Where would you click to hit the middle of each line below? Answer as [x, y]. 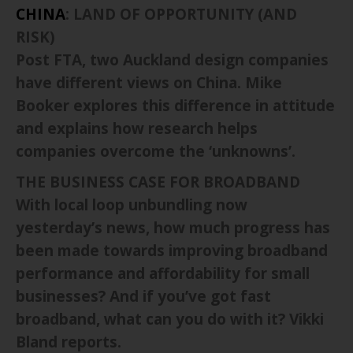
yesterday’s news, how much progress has [173, 227]
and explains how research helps [137, 128]
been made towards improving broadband [172, 250]
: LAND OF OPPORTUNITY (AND [181, 14]
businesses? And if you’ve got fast [143, 296]
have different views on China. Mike [149, 82]
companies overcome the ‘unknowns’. [156, 151]
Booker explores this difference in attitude [175, 105]
